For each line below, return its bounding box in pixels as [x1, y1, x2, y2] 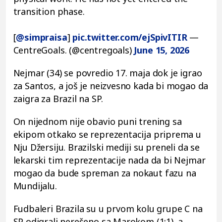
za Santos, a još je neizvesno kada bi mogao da [13, 79, 209, 92]
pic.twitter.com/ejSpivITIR [72, 31, 187, 43]
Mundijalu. [13, 179, 57, 192]
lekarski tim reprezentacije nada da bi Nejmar [13, 154, 206, 166]
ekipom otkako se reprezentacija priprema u [13, 128, 201, 140]
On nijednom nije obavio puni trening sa [13, 115, 182, 127]
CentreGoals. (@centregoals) [13, 44, 134, 56]
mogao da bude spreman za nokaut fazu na [13, 166, 196, 179]
